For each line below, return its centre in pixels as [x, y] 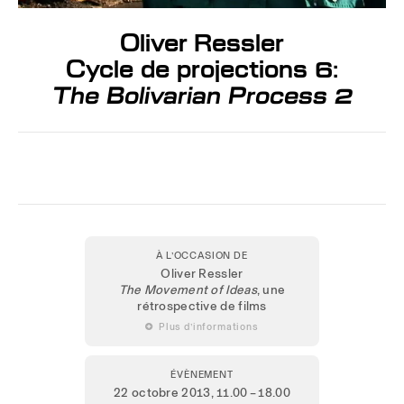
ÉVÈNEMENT [202, 374]
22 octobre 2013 [162, 392]
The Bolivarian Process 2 [202, 95]
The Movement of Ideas [188, 289]
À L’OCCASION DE [202, 255]
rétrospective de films [202, 305]
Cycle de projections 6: [202, 69]
